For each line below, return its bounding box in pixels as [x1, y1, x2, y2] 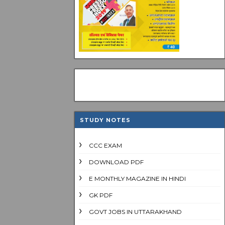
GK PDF [89, 191, 113, 199]
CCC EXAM [89, 142, 122, 149]
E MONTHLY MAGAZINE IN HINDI [89, 175, 186, 182]
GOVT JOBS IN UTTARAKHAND [89, 208, 182, 215]
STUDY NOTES [80, 117, 131, 124]
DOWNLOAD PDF [89, 158, 144, 166]
